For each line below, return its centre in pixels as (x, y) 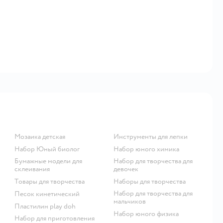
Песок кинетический (50, 194)
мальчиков (129, 201)
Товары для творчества (52, 181)
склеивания (32, 169)
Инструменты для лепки (153, 136)
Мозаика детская (43, 136)
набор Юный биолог (50, 149)
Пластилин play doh (48, 206)
